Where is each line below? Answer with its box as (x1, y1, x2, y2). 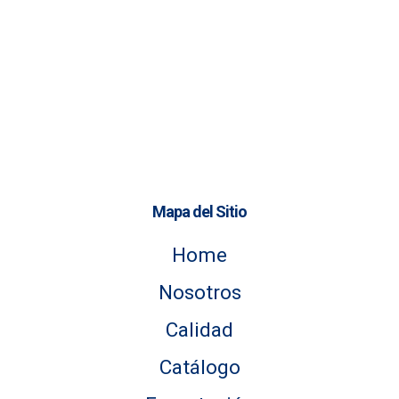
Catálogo (159, 354, 240, 379)
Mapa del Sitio (152, 201, 247, 221)
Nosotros (158, 280, 241, 304)
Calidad (166, 317, 233, 341)
